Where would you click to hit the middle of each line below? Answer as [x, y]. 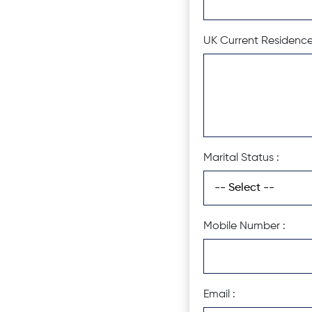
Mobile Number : [244, 226]
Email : [219, 295]
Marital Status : [241, 158]
